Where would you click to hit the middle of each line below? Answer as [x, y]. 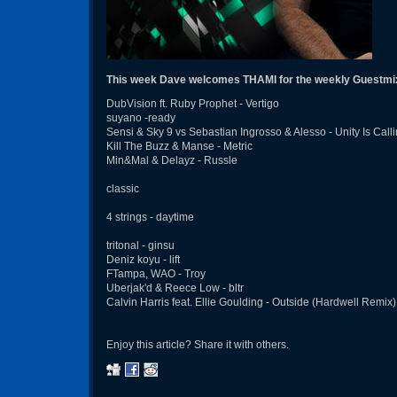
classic [123, 189]
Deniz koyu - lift [143, 260]
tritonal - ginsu [140, 245]
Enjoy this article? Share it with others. [198, 345]
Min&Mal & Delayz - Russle [172, 160]
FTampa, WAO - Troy [156, 274]
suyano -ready [141, 118]
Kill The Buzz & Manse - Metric [179, 146]
